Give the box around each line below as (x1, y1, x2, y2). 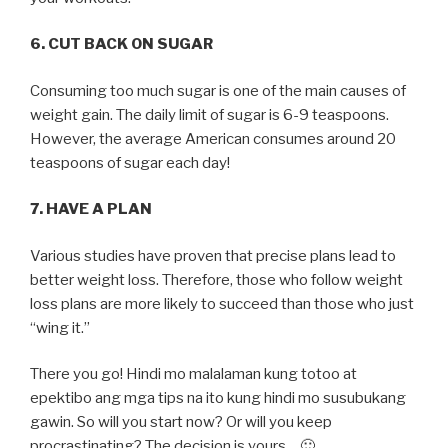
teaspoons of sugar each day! (30, 153, 230, 172)
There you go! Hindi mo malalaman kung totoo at (30, 365, 357, 383)
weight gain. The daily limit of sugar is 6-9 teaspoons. (30, 105, 389, 124)
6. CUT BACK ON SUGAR (30, 35, 213, 53)
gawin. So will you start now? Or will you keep (30, 413, 332, 431)
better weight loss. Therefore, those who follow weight (30, 270, 403, 289)
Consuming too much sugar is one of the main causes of (30, 81, 406, 100)
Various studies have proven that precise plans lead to (30, 246, 396, 265)
